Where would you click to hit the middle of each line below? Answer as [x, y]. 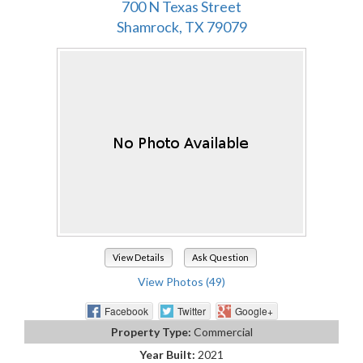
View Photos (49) [181, 282]
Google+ [254, 310]
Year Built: [169, 354]
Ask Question [220, 258]
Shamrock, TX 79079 [181, 26]
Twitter [192, 310]
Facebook [126, 310]
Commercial [223, 331]
